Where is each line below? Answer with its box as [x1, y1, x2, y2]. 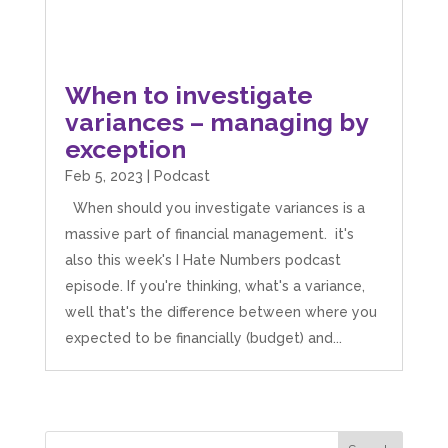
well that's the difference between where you [64, 303, 377, 320]
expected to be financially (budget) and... [64, 329, 342, 346]
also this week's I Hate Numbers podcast [64, 251, 341, 268]
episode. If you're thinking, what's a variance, [64, 277, 365, 294]
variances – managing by [64, 106, 368, 137]
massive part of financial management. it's [64, 225, 354, 242]
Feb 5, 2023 [64, 167, 143, 184]
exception [64, 133, 186, 164]
